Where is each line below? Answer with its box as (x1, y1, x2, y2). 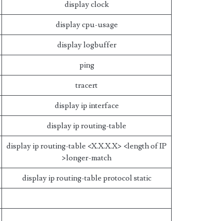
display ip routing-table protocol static (22, 173, 151, 183)
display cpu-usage (55, 20, 118, 30)
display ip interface (54, 101, 119, 110)
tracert (75, 80, 98, 90)
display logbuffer (57, 40, 116, 50)
